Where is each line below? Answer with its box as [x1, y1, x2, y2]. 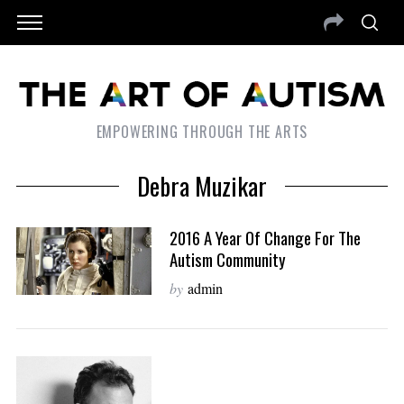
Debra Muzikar [137, 168, 267, 205]
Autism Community [169, 247, 286, 272]
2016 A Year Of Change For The [169, 225, 361, 251]
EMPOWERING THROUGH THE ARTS [96, 121, 308, 143]
